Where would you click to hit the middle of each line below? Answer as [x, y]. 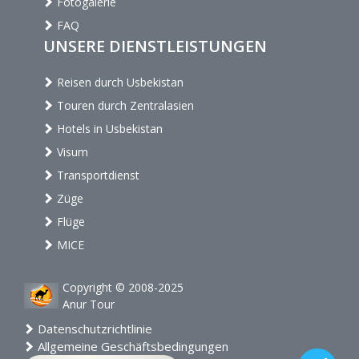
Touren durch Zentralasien [124, 106]
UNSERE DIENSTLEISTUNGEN [155, 46]
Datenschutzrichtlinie [93, 328]
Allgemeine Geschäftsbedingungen [131, 346]
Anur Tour [89, 305]
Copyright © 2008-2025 [123, 288]
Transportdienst [97, 175]
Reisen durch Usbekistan [119, 83]
